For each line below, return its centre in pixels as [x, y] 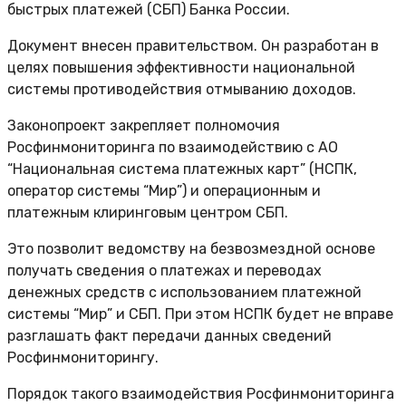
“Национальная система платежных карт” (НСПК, [182, 169]
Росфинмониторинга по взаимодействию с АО [173, 148]
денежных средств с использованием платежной [184, 293]
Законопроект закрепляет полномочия [144, 126]
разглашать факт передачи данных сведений [169, 336]
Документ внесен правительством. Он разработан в [193, 46]
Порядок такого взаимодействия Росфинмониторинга [201, 394]
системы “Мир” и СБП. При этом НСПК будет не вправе [200, 314]
